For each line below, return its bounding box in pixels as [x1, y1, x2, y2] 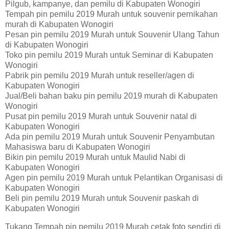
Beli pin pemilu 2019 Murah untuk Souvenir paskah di [5, 194, 199, 203]
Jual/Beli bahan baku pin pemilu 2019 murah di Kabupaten [5, 91, 218, 101]
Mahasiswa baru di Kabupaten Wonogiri [5, 143, 150, 152]
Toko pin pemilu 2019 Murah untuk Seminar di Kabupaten [5, 51, 213, 60]
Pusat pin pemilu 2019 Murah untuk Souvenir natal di [5, 112, 197, 121]
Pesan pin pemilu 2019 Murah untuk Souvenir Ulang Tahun [5, 30, 219, 39]
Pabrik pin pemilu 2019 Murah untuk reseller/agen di [5, 71, 194, 80]
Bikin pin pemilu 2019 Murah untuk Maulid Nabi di [5, 153, 186, 162]
